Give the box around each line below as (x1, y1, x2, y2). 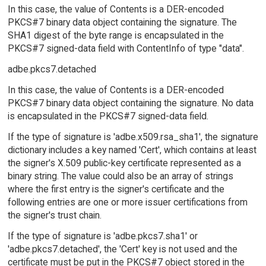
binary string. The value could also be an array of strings (7, 170, 233, 182)
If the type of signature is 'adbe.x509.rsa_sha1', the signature (7, 131, 258, 142)
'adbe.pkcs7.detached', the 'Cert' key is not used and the (7, 243, 237, 255)
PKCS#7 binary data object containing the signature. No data (7, 97, 254, 109)
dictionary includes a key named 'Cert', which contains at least (7, 144, 256, 156)
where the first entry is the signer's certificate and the (7, 183, 224, 195)
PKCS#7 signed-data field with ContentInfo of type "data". (7, 43, 244, 55)
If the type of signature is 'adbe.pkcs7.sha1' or (7, 230, 198, 242)
